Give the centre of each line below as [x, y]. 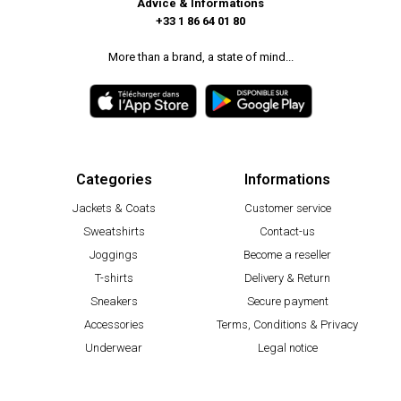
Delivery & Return [287, 277]
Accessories [114, 324]
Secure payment [287, 301]
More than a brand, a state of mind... [200, 57]
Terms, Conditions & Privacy [287, 324]
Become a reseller [287, 254]
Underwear [114, 347]
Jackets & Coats [114, 208]
